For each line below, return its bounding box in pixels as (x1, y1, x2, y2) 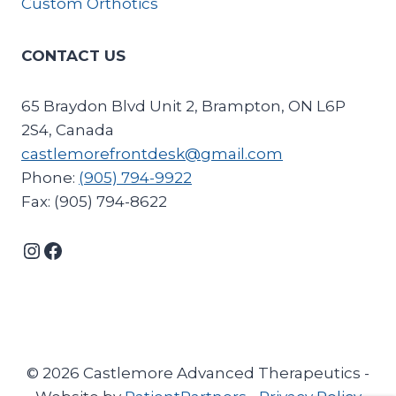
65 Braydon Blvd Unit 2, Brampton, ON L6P (21, 97, 346, 115)
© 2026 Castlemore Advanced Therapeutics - (27, 364, 369, 382)
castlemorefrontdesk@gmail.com (21, 145, 283, 163)
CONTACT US (21, 47, 126, 65)
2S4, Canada (21, 121, 114, 139)
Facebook (42, 236, 143, 263)
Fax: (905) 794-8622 (21, 193, 167, 210)
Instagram (20, 236, 128, 263)
